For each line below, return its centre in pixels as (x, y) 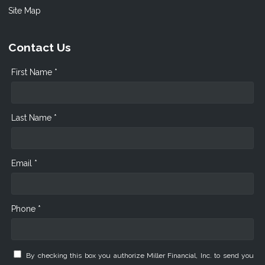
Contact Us (40, 47)
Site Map (25, 10)
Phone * (26, 209)
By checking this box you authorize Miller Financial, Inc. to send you (140, 255)
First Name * (34, 72)
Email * (24, 163)
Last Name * (34, 117)
